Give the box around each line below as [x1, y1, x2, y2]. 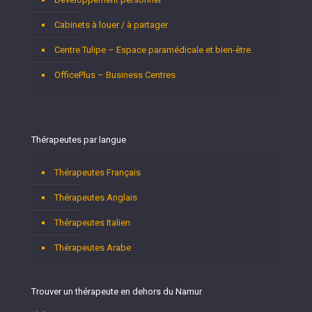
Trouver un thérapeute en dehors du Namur [31, 286, 202, 297]
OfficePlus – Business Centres [54, 70, 175, 80]
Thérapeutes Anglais [54, 192, 137, 203]
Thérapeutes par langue [31, 134, 126, 145]
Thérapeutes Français [54, 167, 141, 178]
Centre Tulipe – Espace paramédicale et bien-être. [54, 45, 253, 55]
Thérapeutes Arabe [54, 242, 131, 253]
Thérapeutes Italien [54, 217, 130, 228]
